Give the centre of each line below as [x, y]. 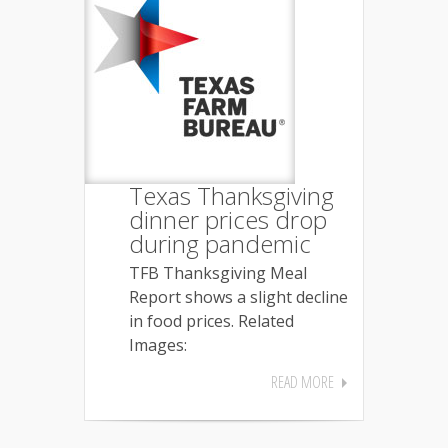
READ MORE [302, 382]
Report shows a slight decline [238, 297]
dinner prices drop [228, 219]
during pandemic [220, 243]
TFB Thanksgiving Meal [218, 273]
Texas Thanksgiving [231, 195]
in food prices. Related [211, 321]
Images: [158, 345]
